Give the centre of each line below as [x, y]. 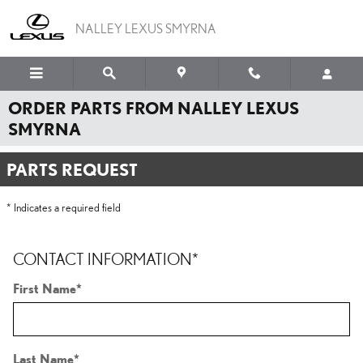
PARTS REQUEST [72, 169]
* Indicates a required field [64, 207]
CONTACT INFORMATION [102, 259]
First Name [45, 288]
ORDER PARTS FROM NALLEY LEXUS [154, 108]
